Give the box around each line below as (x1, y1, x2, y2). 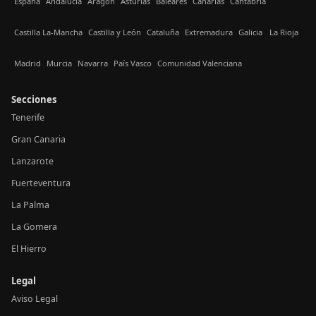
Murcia (47, 57, 72, 68)
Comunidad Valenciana (157, 57, 242, 68)
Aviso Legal (11, 293, 58, 305)
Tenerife (11, 111, 44, 124)
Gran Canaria (11, 133, 66, 146)
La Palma (11, 199, 49, 212)
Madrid (14, 57, 41, 68)
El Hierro (11, 243, 47, 255)
